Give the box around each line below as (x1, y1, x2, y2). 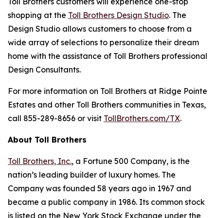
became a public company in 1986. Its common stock (8, 197, 205, 207)
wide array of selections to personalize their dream (8, 37, 199, 47)
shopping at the (8, 10, 68, 20)
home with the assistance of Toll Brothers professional (8, 51, 207, 61)
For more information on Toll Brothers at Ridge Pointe (8, 86, 207, 96)
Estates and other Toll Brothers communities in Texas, (8, 99, 206, 109)
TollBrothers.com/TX (104, 113, 180, 123)
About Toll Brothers (8, 134, 87, 145)
